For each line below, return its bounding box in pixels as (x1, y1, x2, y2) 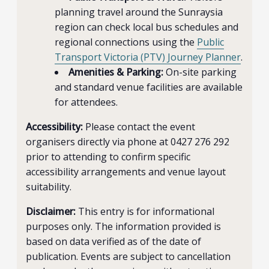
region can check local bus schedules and (55, 20, 239, 34)
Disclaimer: (26, 205, 76, 218)
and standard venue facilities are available (55, 80, 243, 94)
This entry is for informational (76, 205, 215, 218)
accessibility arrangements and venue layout (26, 165, 226, 178)
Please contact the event (83, 120, 196, 133)
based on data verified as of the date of (26, 235, 202, 248)
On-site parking (163, 65, 237, 79)
